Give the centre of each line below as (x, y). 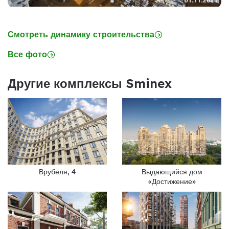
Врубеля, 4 (57, 171)
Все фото (27, 54)
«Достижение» (172, 181)
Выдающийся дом (172, 171)
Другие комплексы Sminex (90, 84)
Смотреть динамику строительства (81, 35)
